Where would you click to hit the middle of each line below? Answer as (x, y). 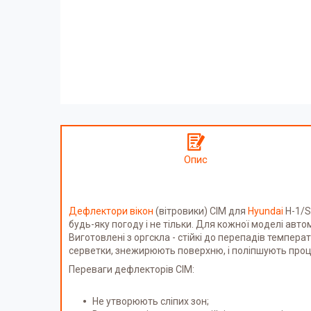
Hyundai (266, 211)
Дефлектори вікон (111, 211)
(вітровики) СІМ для (201, 211)
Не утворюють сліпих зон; (151, 301)
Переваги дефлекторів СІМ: (132, 269)
